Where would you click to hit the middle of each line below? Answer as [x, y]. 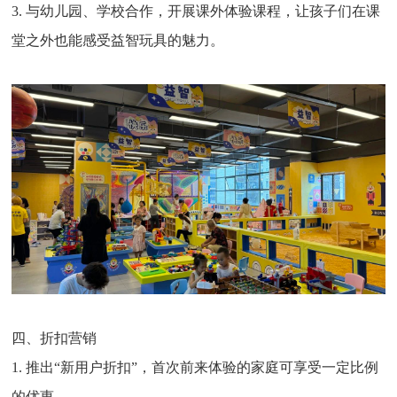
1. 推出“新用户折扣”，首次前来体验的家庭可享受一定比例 [195, 368]
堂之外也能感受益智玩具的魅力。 [118, 41]
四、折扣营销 [54, 339]
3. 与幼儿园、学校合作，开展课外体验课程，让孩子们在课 [196, 12]
